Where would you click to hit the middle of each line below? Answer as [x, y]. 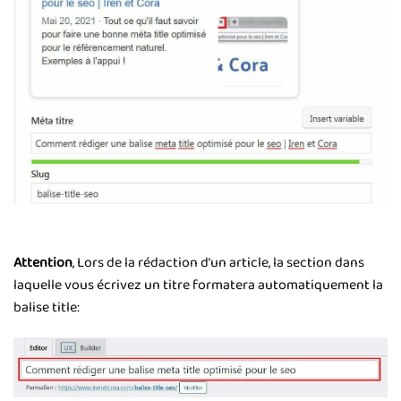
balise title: [47, 308]
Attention [43, 263]
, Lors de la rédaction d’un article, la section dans [218, 263]
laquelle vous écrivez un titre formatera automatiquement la [198, 286]
